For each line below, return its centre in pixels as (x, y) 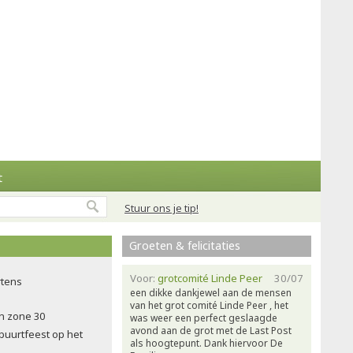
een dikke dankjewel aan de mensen (211, 293)
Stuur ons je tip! (162, 208)
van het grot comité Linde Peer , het (209, 305)
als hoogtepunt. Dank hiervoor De (206, 343)
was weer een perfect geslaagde (204, 318)
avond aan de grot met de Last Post (211, 331)
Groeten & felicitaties (185, 245)
